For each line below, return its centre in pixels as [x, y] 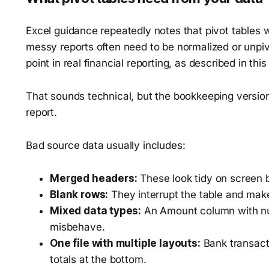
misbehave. [77, 227]
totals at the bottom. [98, 259]
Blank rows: [79, 195]
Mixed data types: [96, 211]
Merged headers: [94, 178]
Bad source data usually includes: [106, 145]
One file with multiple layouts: [125, 243]
